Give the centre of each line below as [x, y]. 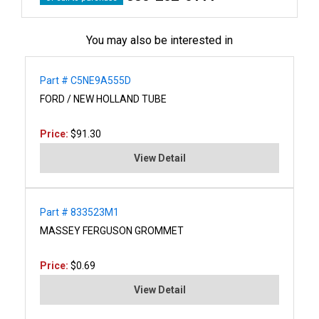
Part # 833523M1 [79, 212]
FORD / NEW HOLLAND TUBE [103, 99]
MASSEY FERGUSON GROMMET [112, 230]
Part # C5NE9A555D [85, 80]
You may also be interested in [159, 40]
